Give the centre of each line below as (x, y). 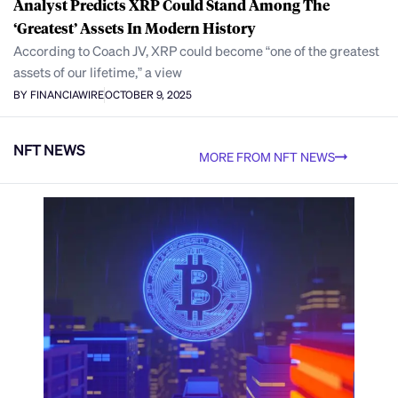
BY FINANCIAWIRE (59, 94)
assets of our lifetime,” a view (98, 72)
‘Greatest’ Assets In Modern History (135, 28)
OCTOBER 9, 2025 (148, 94)
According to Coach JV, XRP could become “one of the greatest (196, 51)
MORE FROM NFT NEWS (267, 157)
